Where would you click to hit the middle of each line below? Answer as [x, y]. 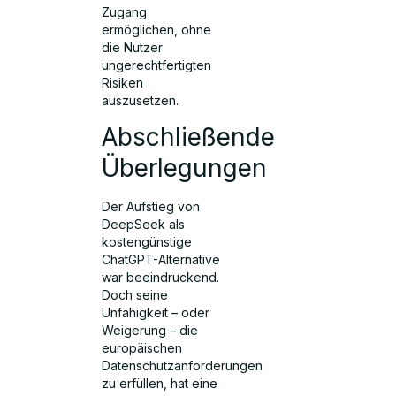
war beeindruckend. [161, 278]
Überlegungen [185, 168]
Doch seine [135, 295]
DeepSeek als [144, 225]
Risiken [123, 82]
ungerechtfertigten [157, 65]
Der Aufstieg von [151, 207]
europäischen [142, 348]
